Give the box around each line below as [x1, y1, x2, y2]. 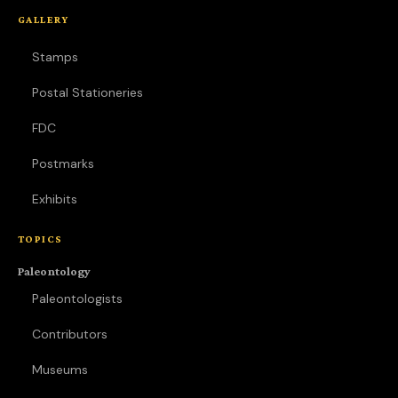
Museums [32, 362, 88, 378]
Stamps [32, 49, 78, 65]
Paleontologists [32, 291, 123, 306]
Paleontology [18, 264, 91, 278]
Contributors [32, 326, 107, 342]
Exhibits [32, 191, 77, 207]
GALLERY [18, 13, 69, 26]
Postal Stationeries [32, 84, 143, 100]
